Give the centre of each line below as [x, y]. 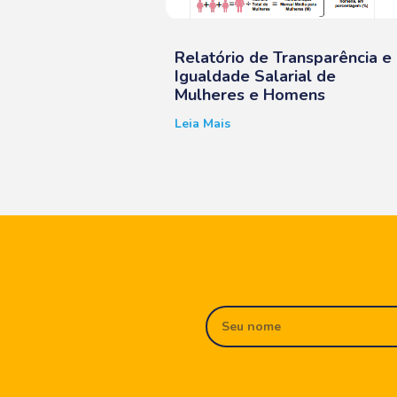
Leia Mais [202, 124]
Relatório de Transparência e [283, 58]
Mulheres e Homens [250, 95]
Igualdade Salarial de [255, 77]
